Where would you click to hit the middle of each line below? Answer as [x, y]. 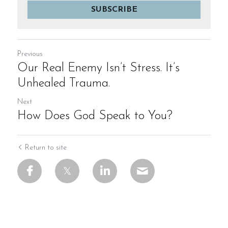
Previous [30, 54]
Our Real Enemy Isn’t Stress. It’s [98, 68]
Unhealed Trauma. [64, 83]
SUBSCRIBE [114, 10]
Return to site [46, 148]
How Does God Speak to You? [95, 116]
